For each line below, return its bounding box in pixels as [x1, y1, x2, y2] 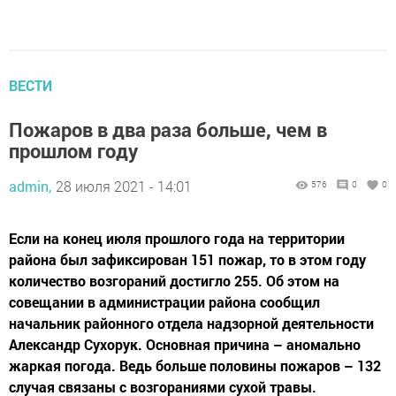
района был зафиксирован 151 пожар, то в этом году [9, 250, 366, 270]
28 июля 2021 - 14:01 [56, 177, 192, 196]
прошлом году [9, 138, 138, 164]
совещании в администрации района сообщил [9, 293, 320, 312]
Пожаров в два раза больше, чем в [9, 117, 327, 143]
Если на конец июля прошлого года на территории [9, 229, 345, 248]
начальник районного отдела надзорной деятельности [9, 314, 374, 333]
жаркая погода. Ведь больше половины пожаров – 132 [9, 356, 381, 376]
